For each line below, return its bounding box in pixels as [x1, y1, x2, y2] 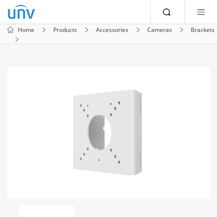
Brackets [191, 25, 215, 34]
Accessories [96, 25, 128, 34]
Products [53, 25, 77, 34]
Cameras [147, 25, 172, 34]
